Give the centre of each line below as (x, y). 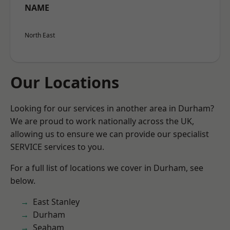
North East (40, 35)
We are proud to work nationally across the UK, (102, 121)
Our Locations (65, 82)
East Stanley (56, 202)
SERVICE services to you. (57, 147)
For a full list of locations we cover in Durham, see (107, 168)
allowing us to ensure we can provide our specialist (110, 134)
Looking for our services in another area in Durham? (112, 108)
